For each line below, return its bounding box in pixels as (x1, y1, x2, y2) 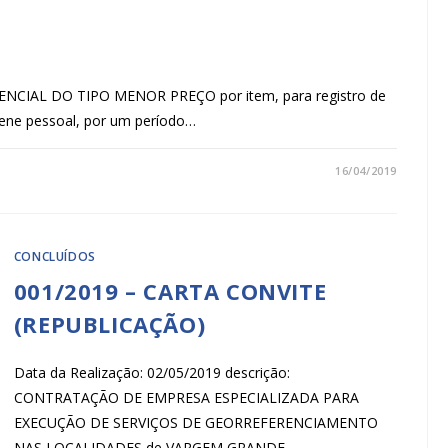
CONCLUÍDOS (13, 247, 96, 265)
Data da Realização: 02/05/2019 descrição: (13, 362, 290, 382)
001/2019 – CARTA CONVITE (13, 275, 327, 306)
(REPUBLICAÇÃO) (13, 308, 206, 339)
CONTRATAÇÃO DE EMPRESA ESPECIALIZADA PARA (13, 387, 359, 407)
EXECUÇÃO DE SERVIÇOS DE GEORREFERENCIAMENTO (13, 412, 378, 432)
